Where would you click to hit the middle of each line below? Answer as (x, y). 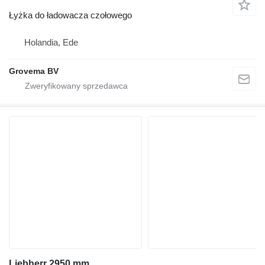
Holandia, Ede (51, 42)
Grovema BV (34, 71)
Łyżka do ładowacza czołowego (70, 15)
